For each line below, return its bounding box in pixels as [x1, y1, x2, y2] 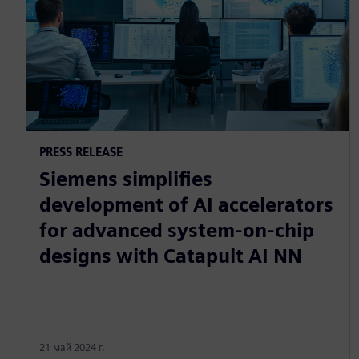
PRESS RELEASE [39, 145, 123, 159]
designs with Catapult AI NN [39, 244, 302, 268]
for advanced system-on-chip [39, 219, 314, 243]
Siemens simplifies [39, 167, 212, 192]
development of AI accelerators [39, 193, 333, 217]
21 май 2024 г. [39, 341, 105, 354]
